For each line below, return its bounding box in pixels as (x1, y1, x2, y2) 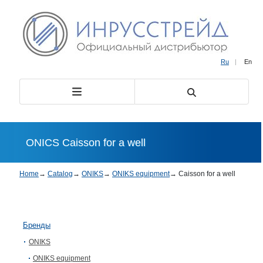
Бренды (23, 221, 50, 230)
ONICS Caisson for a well (26, 136, 146, 149)
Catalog (48, 170, 73, 178)
